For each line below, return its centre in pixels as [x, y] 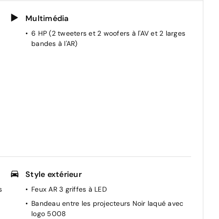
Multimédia [47, 18]
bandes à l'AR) [55, 43]
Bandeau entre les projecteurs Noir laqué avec [108, 203]
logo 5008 [49, 213]
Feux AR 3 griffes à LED [69, 189]
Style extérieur [54, 174]
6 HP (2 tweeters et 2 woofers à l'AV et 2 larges [108, 33]
